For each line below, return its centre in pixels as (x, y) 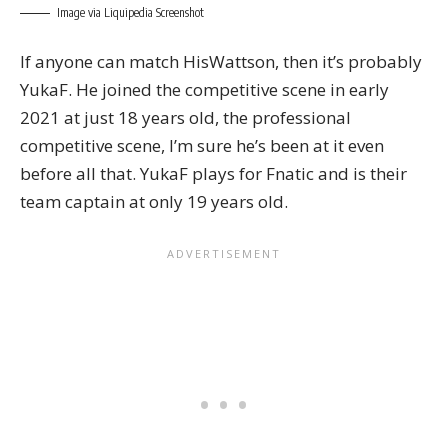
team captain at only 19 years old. (154, 202)
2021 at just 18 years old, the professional (185, 118)
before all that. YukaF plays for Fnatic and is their (213, 174)
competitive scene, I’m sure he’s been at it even (202, 146)
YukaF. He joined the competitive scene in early (204, 90)
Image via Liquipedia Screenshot (130, 12)
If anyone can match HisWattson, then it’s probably (221, 62)
